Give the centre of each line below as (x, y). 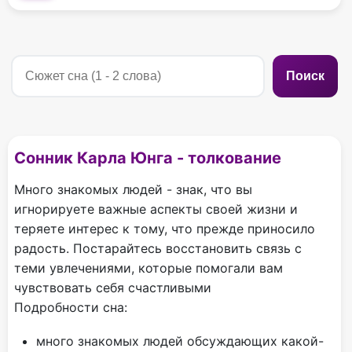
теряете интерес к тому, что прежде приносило (165, 228)
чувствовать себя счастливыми (113, 287)
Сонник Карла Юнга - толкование (148, 158)
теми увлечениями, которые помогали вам (148, 268)
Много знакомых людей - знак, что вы (133, 189)
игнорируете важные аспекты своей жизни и (156, 209)
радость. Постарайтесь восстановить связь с (158, 248)
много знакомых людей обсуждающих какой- (180, 341)
